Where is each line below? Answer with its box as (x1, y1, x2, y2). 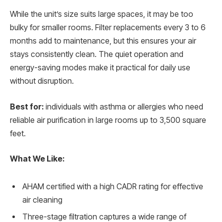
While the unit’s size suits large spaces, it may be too (10, 9, 193, 19)
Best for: (10, 102, 44, 111)
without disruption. (10, 76, 74, 86)
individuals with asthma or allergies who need (44, 102, 203, 111)
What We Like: (10, 154, 64, 164)
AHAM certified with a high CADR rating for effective (22, 181, 203, 191)
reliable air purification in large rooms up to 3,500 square (10, 115, 206, 125)
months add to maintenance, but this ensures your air (10, 36, 196, 46)
